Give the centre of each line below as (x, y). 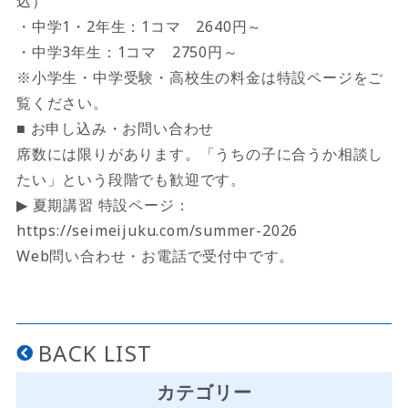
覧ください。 (62, 103)
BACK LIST (95, 353)
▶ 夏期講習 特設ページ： (103, 205)
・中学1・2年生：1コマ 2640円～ (139, 27)
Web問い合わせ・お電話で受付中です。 (155, 256)
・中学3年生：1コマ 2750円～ (127, 52)
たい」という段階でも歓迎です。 (131, 180)
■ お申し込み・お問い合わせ (115, 129)
